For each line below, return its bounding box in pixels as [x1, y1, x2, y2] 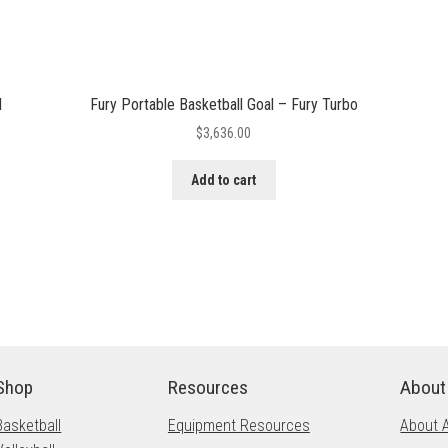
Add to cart [191, 171, 257, 188]
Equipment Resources [167, 416, 310, 436]
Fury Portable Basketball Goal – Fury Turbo [89, 94, 358, 114]
